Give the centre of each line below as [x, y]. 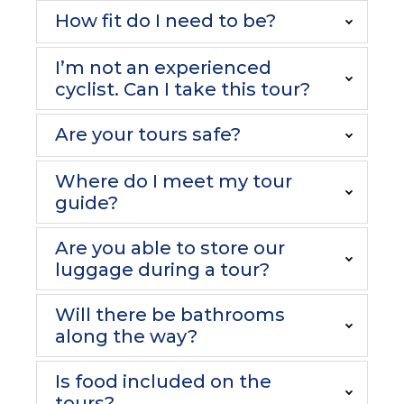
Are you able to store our [170, 248]
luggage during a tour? [162, 270]
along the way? [126, 336]
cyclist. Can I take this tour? [183, 89]
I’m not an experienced [163, 68]
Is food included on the [163, 381]
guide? [87, 203]
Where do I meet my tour [174, 181]
